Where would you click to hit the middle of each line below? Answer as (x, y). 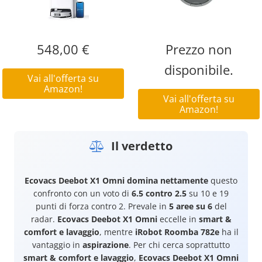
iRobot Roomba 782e (177, 232)
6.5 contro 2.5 (159, 194)
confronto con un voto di (82, 194)
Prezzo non (199, 49)
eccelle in (178, 219)
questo (223, 181)
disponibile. (199, 70)
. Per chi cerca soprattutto (179, 245)
